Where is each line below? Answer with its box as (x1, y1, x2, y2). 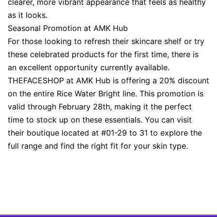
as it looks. (8, 10, 47, 20)
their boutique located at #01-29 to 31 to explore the (8, 128, 202, 138)
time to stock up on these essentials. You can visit (8, 115, 192, 124)
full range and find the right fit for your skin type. (8, 141, 188, 151)
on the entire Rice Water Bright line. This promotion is (8, 89, 203, 98)
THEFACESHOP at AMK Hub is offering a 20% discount (8, 76, 209, 85)
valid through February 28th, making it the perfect (8, 102, 192, 111)
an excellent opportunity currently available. (8, 62, 170, 72)
